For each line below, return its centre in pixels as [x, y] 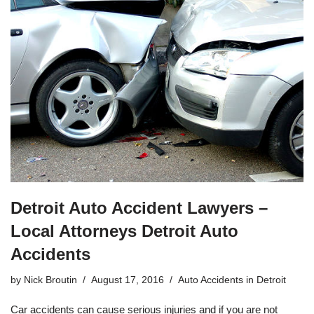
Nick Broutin [50, 280]
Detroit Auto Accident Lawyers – [139, 207]
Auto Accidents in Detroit [232, 280]
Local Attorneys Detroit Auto [124, 231]
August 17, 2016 [128, 280]
